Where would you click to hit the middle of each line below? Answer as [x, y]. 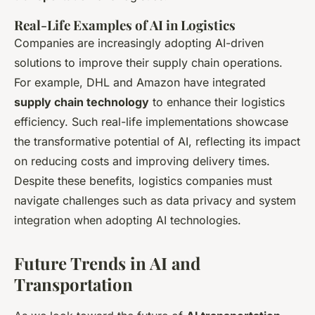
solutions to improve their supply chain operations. [148, 63]
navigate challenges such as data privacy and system [155, 201]
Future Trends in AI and [107, 263]
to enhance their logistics [217, 102]
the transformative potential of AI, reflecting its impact [157, 142]
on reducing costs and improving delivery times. [142, 161]
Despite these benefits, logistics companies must [143, 181]
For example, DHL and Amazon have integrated [140, 83]
